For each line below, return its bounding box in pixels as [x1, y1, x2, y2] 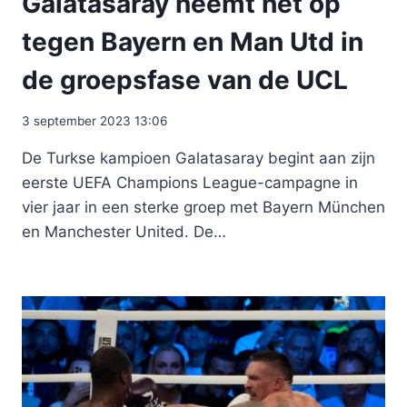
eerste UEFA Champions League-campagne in [22, 173, 358, 192]
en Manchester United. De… [22, 222, 226, 241]
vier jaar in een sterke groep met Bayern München [22, 197, 385, 216]
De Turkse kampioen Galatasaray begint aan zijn [22, 148, 375, 167]
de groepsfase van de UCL [22, 65, 348, 95]
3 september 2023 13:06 [22, 113, 167, 128]
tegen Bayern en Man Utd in [22, 26, 363, 57]
